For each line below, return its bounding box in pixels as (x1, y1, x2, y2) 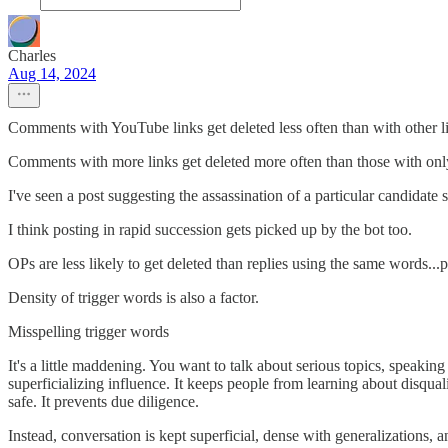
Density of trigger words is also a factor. (8, 289, 259, 307)
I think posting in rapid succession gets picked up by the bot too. (8, 221, 412, 239)
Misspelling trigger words (8, 323, 169, 341)
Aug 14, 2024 (8, 65, 96, 83)
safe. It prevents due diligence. (8, 393, 199, 411)
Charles (8, 47, 56, 65)
